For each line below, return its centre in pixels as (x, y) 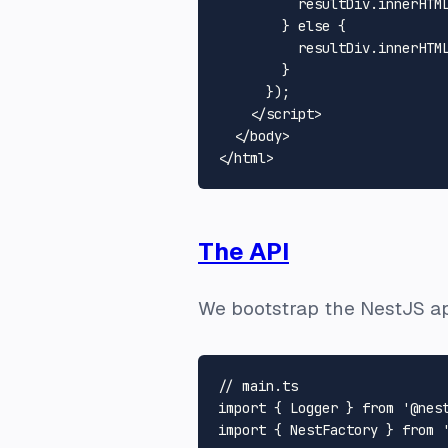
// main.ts (258, 385)
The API (243, 251)
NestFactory (334, 429)
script (290, 113)
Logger (314, 407)
